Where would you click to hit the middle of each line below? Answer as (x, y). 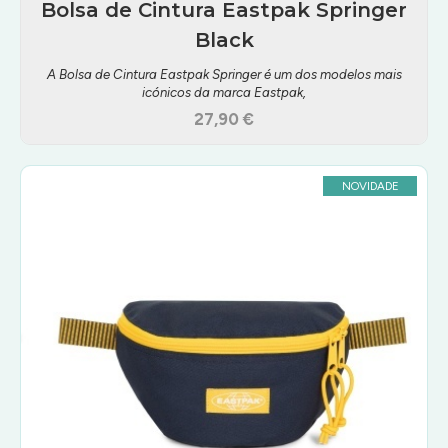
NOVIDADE (370, 186)
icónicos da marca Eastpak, (224, 92)
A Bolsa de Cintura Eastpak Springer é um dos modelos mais (224, 74)
